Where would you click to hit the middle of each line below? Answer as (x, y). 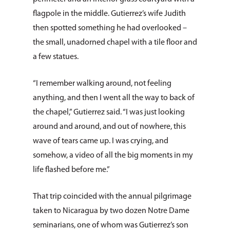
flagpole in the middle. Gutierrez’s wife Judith (109, 14)
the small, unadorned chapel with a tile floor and (115, 43)
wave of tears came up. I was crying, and (101, 141)
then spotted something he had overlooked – (110, 28)
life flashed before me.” (71, 170)
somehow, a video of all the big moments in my (113, 156)
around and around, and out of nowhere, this (109, 127)
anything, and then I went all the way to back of (114, 98)
